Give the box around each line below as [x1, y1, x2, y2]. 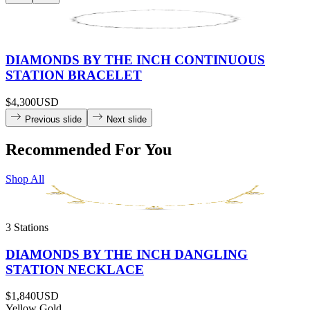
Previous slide [25, 114, 82, 125]
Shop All [6, 172, 44, 185]
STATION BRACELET [6, 68, 142, 83]
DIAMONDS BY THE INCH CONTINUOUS [6, 53, 265, 68]
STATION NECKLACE [6, 262, 144, 277]
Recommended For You [6, 140, 172, 158]
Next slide [107, 114, 147, 125]
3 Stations [6, 221, 48, 233]
